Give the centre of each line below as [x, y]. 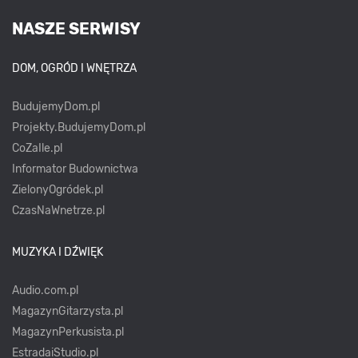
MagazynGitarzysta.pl [68, 312]
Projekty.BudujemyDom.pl [79, 128]
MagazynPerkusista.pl [68, 332]
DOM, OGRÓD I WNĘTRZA [74, 69]
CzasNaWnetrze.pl [58, 211]
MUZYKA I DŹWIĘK [58, 253]
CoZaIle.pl [37, 149]
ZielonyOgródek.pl [58, 190]
